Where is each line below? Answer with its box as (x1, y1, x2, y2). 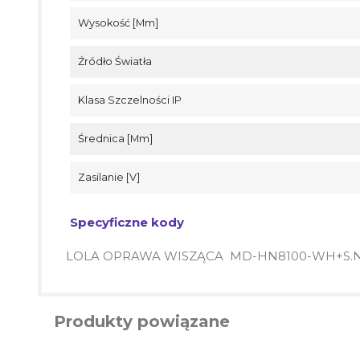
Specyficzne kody (70, 214, 184, 230)
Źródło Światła (78, 55, 152, 67)
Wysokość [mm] (78, 16, 158, 29)
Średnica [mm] (78, 132, 153, 145)
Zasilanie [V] (78, 170, 140, 183)
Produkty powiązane (54, 311, 230, 331)
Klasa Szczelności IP (78, 93, 182, 106)
